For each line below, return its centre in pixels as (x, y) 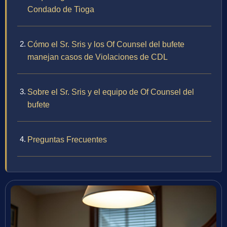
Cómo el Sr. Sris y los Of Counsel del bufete (106, 45)
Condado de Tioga (61, 10)
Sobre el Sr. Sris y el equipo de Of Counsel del (111, 92)
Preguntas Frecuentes (67, 140)
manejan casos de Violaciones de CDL (98, 57)
